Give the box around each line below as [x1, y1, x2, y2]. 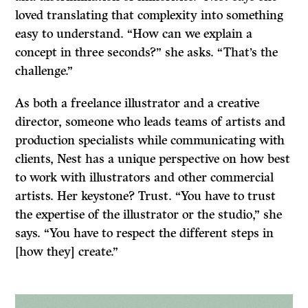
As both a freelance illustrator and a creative [15, 95, 260, 111]
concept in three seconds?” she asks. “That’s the [15, 44, 278, 60]
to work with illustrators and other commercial [15, 169, 274, 185]
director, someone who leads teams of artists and [15, 113, 286, 129]
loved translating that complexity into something [15, 7, 284, 23]
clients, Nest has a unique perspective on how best [15, 151, 291, 166]
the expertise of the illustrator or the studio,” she [15, 206, 283, 222]
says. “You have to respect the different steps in [15, 225, 274, 241]
